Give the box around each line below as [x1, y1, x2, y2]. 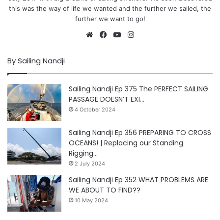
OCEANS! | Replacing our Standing [69, 137, 183, 148]
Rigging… [69, 148, 98, 158]
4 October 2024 [75, 106, 115, 113]
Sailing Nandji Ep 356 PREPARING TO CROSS [69, 127, 211, 137]
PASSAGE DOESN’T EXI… [69, 94, 144, 104]
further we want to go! [75, 14, 145, 23]
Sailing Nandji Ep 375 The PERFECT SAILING [69, 83, 208, 94]
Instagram [136, 29, 170, 39]
